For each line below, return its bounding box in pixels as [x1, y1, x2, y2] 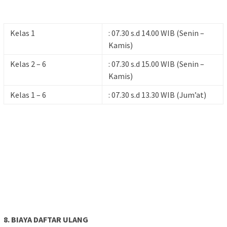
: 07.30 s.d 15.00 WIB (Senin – [108, 59, 204, 69]
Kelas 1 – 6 [10, 90, 46, 100]
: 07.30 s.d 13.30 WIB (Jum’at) [108, 90, 206, 100]
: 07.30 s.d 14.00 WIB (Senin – [108, 28, 204, 39]
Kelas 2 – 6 [10, 59, 46, 69]
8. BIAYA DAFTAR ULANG [4, 214, 88, 225]
